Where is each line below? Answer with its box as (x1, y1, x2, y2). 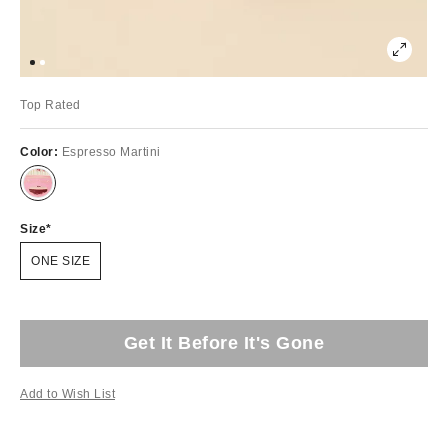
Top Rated (20, 97, 81, 112)
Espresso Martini (61, 144, 161, 159)
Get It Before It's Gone (123, 332, 325, 353)
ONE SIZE (31, 253, 90, 268)
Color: (20, 144, 62, 159)
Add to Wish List (20, 386, 115, 401)
